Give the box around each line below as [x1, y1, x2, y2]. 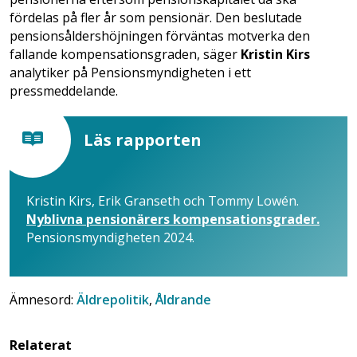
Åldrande [155, 290, 211, 308]
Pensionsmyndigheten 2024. [26, 228, 194, 246]
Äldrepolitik [76, 290, 149, 308]
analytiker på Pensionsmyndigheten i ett [10, 63, 251, 81]
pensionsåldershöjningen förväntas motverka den [10, 26, 310, 45]
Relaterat [10, 335, 72, 354]
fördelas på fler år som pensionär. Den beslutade [10, 8, 302, 26]
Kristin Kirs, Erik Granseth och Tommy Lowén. [26, 191, 299, 210]
